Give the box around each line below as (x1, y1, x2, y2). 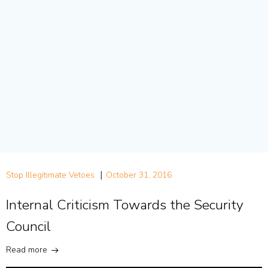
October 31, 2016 (106, 169, 172, 181)
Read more (6, 244, 47, 256)
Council (6, 217, 51, 236)
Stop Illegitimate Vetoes (6, 169, 95, 181)
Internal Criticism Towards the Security (6, 196, 243, 215)
